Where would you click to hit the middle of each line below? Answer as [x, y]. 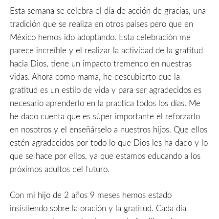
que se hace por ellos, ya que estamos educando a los [105, 156]
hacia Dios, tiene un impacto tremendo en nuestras [101, 64]
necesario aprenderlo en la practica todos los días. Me [105, 104]
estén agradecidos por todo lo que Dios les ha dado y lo [109, 143]
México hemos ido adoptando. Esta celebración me [100, 38]
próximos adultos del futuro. [60, 170]
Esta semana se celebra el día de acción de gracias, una [108, 11]
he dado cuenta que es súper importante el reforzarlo [105, 117]
